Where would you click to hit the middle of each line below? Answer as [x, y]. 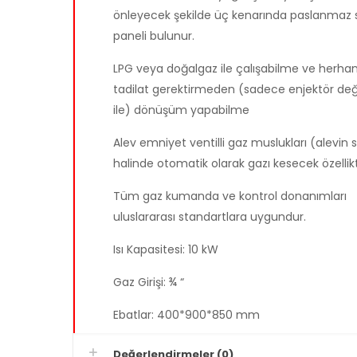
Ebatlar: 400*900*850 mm [186, 315]
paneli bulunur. [153, 36]
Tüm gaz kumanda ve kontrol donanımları [229, 196]
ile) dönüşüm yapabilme [181, 110]
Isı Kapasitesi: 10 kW [165, 249]
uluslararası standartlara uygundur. [209, 217]
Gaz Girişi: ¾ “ [148, 282]
